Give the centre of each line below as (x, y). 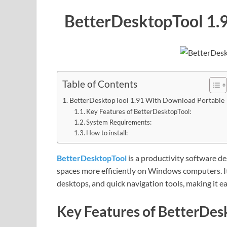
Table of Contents (100, 84)
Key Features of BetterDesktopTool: (139, 111)
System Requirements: (119, 122)
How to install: (107, 133)
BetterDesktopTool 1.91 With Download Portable (147, 100)
